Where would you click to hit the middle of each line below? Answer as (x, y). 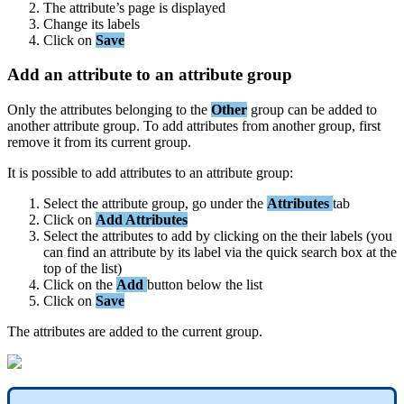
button (165, 284)
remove (28, 142)
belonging (144, 109)
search (319, 252)
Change (65, 23)
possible (55, 172)
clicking (236, 235)
